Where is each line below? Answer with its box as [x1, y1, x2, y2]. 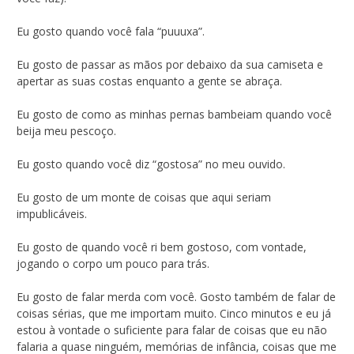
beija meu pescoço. [17, 122, 116, 138]
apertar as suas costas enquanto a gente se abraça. [17, 73, 282, 88]
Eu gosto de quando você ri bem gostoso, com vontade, [17, 239, 307, 254]
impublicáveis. [17, 205, 87, 221]
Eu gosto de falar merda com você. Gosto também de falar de [17, 288, 336, 304]
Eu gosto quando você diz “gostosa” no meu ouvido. [17, 156, 285, 171]
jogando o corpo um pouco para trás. [17, 255, 209, 271]
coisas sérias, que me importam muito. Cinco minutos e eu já [17, 305, 331, 321]
